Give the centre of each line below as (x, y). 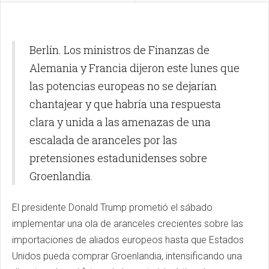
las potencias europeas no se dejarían (123, 86)
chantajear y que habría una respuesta (125, 104)
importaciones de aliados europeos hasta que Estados (128, 240)
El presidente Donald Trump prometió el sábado (112, 208)
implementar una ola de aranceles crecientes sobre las (128, 224)
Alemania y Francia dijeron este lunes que (134, 68)
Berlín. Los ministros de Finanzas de (119, 50)
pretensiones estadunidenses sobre (118, 158)
